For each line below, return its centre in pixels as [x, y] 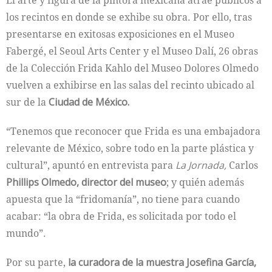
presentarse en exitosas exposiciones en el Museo [120, 34]
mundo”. [26, 233]
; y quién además [205, 182]
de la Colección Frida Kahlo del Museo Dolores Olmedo [132, 68]
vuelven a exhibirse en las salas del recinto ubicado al [130, 85]
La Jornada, [201, 165]
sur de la [27, 102]
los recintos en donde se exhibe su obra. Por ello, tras [129, 17]
